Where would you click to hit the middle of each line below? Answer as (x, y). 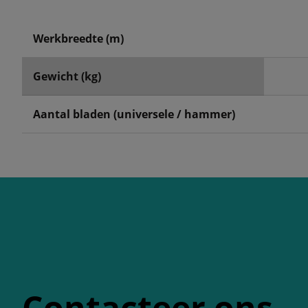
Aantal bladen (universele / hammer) (134, 114)
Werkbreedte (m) (78, 38)
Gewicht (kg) (67, 76)
